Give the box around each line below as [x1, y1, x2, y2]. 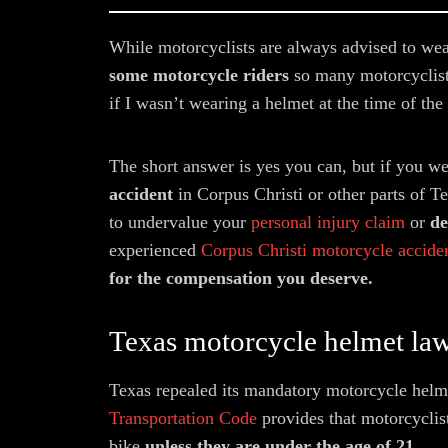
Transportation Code [109, 408, 257, 428]
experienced [109, 240, 201, 260]
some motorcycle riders [109, 65, 289, 85]
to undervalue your [109, 212, 251, 232]
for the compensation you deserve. [109, 268, 373, 288]
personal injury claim [251, 212, 405, 232]
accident [109, 184, 173, 204]
